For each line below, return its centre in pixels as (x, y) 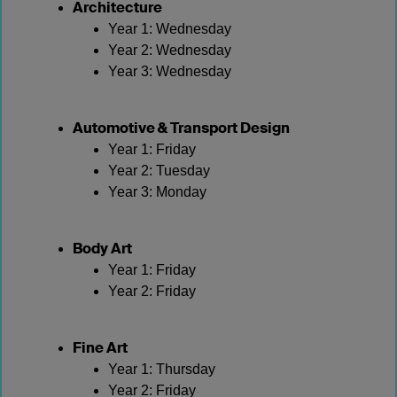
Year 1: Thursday (162, 369)
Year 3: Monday (157, 192)
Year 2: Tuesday (159, 171)
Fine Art (100, 348)
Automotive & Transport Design (181, 128)
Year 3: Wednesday (170, 71)
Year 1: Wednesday (170, 29)
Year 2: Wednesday (170, 50)
